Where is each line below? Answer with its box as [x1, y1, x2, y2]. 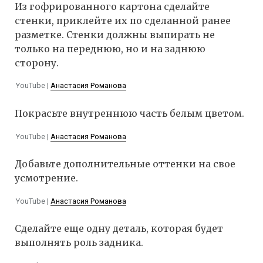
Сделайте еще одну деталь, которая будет [15, 222, 223, 235]
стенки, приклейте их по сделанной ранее [15, 14, 231, 26]
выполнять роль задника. [15, 237, 143, 249]
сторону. [15, 56, 59, 69]
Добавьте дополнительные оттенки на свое [15, 158, 235, 170]
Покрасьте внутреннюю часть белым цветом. [15, 107, 244, 120]
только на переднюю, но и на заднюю [15, 42, 205, 55]
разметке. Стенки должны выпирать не [15, 28, 215, 41]
